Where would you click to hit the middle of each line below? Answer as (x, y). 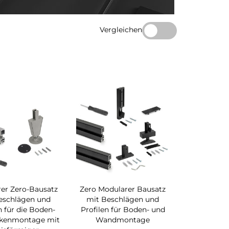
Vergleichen (121, 29)
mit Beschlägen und (123, 200)
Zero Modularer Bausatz (123, 189)
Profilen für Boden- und (123, 210)
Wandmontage (123, 220)
